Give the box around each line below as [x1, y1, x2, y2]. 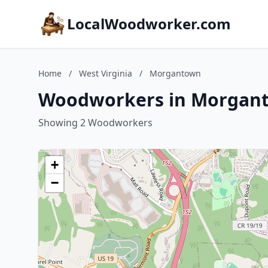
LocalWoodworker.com [67, 14, 231, 33]
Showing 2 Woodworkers [38, 116, 153, 129]
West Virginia [79, 68, 132, 79]
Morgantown [150, 68, 201, 79]
